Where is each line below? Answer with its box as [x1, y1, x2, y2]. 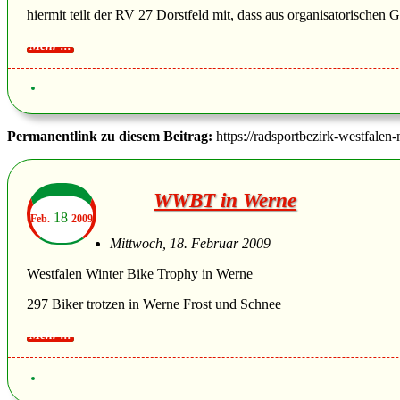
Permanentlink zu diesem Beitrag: [7, 129, 216, 145]
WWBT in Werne [154, 189, 296, 212]
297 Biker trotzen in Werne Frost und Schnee [27, 296, 281, 312]
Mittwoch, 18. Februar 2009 [110, 236, 271, 252]
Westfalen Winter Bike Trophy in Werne [27, 266, 253, 282]
